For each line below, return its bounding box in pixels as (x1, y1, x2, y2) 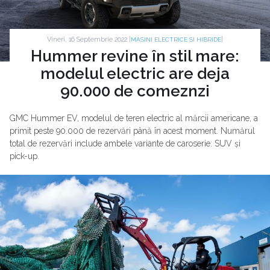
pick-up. (10, 151, 39, 161)
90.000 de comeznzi (60, 82, 210, 100)
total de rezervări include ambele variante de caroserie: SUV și (10, 139, 240, 148)
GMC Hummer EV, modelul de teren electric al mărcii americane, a (10, 113, 258, 123)
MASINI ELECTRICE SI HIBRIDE (131, 36, 221, 43)
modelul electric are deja (40, 64, 230, 83)
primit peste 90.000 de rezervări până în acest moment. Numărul (10, 126, 255, 136)
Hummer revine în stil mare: (31, 47, 239, 65)
